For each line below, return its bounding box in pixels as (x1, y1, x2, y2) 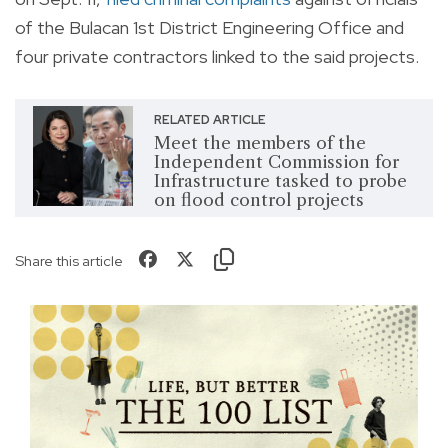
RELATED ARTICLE (153, 112, 266, 129)
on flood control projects (153, 190, 364, 211)
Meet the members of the (153, 133, 366, 154)
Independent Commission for (153, 152, 399, 173)
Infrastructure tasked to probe (153, 171, 407, 192)
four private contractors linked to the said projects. (15, 45, 419, 69)
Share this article (15, 251, 123, 271)
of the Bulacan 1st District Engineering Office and (15, 16, 404, 40)
